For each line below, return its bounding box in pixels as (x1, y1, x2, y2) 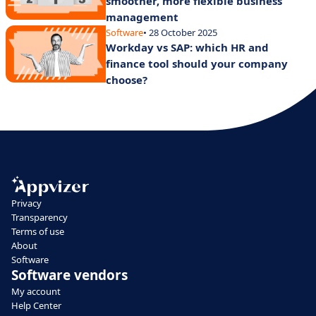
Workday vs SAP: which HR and (106, 40, 269, 55)
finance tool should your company (106, 56, 288, 71)
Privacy (11, 197, 42, 210)
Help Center (11, 299, 61, 312)
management (106, 10, 178, 25)
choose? (106, 73, 147, 87)
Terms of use (11, 225, 64, 238)
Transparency (11, 211, 68, 224)
